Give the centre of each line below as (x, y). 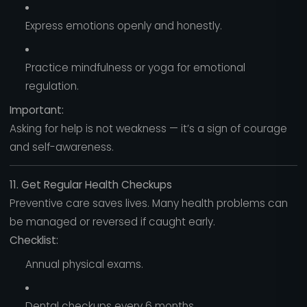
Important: (36, 110)
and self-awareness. (61, 147)
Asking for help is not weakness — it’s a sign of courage (148, 128)
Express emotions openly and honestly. (123, 25)
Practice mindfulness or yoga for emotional (135, 68)
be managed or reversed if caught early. (112, 222)
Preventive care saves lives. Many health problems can (148, 204)
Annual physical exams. (84, 264)
